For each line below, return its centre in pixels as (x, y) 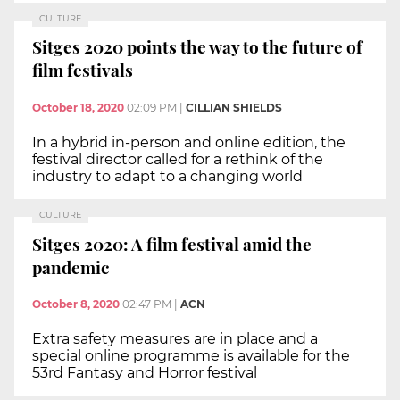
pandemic (71, 267)
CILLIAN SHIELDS (234, 107)
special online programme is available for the (191, 356)
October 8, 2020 (76, 304)
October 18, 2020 (78, 107)
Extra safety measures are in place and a (175, 339)
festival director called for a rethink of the (178, 159)
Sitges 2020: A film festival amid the (172, 243)
